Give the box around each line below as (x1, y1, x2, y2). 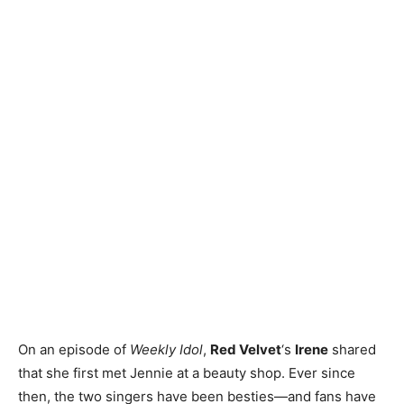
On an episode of (18, 340, 130, 358)
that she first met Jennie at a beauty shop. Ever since (18, 363, 355, 381)
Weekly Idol (130, 340, 203, 358)
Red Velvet (210, 340, 281, 358)
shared (328, 340, 376, 358)
